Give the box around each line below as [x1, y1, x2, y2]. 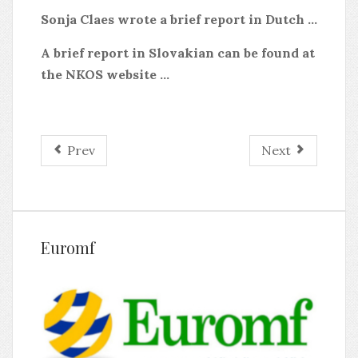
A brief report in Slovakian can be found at [41, 45, 315, 61]
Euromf [41, 237, 95, 258]
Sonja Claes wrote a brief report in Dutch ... [41, 11, 317, 27]
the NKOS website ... [41, 66, 169, 82]
